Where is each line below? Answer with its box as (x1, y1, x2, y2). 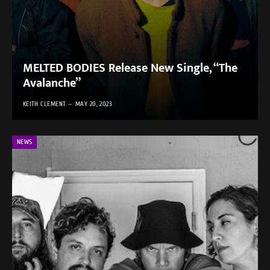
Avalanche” (22, 73, 81, 94)
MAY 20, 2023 (75, 100, 113, 108)
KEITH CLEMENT (22, 100, 66, 108)
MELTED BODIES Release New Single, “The (22, 58, 237, 79)
